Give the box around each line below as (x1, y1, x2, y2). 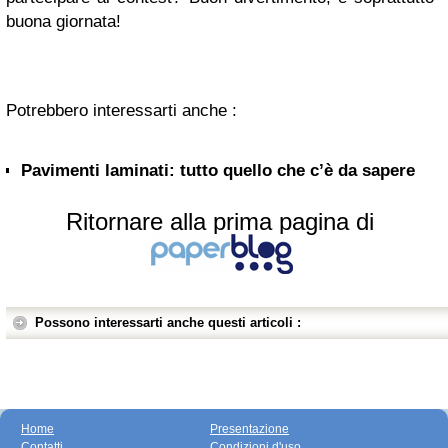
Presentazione (210, 422, 289, 436)
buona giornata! (6, 12, 121, 31)
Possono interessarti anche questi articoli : (35, 315, 301, 330)
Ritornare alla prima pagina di (66, 208, 374, 235)
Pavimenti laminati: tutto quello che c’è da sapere (21, 161, 415, 180)
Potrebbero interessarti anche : (6, 101, 237, 120)
